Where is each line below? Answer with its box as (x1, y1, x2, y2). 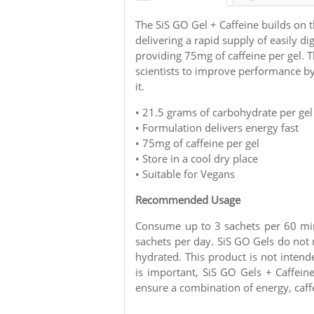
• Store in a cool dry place (135, 151, 259, 165)
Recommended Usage (135, 192, 241, 207)
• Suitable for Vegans (135, 166, 235, 181)
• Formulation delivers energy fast (135, 120, 299, 135)
